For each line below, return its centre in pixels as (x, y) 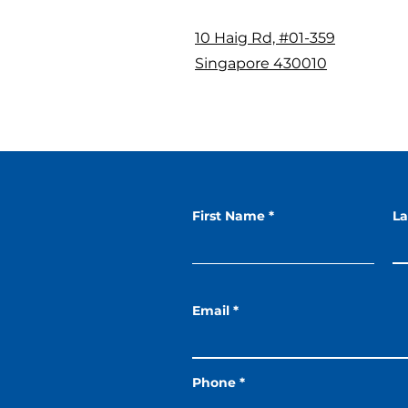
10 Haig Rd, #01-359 (265, 38)
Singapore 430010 (261, 63)
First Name (229, 216)
